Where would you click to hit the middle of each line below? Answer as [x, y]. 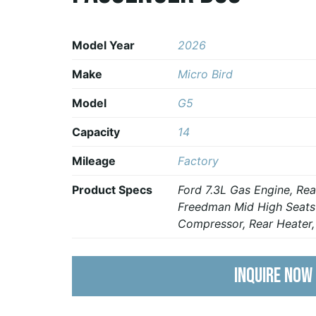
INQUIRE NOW [273, 276]
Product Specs [112, 189]
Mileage [94, 160]
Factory [198, 160]
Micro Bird [205, 74]
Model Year [103, 45]
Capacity [96, 132]
